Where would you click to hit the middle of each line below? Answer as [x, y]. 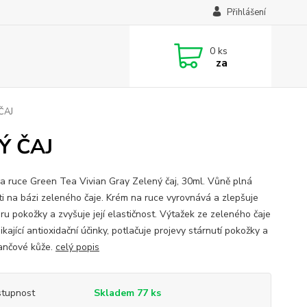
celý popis [77, 247]
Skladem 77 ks [127, 293]
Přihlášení [246, 12]
